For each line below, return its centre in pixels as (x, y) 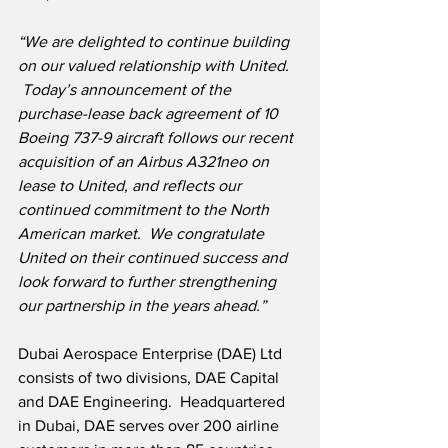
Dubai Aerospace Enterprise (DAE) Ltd (152, 354)
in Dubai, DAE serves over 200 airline (150, 426)
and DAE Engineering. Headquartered (153, 402)
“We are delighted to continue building (155, 42)
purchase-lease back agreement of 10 (150, 114)
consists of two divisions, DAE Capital (150, 378)
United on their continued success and (154, 258)
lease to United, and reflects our (131, 186)
